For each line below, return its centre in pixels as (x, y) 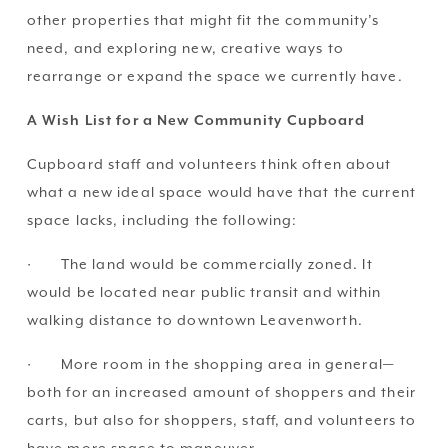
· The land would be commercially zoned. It (199, 264)
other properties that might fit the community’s (203, 20)
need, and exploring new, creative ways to (185, 48)
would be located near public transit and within (204, 292)
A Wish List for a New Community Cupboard (195, 120)
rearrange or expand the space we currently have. (214, 76)
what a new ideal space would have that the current (221, 192)
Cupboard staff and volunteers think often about (209, 164)
